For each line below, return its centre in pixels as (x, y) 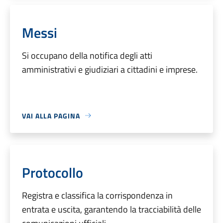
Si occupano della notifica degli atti (87, 55)
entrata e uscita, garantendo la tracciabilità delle (111, 209)
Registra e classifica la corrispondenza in (97, 195)
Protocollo (53, 172)
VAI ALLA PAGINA (51, 115)
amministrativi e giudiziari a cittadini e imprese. (110, 69)
